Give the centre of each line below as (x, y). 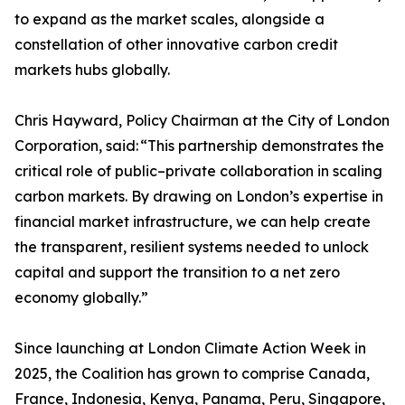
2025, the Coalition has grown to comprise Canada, (192, 373)
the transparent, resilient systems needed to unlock (192, 247)
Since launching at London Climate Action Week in (190, 348)
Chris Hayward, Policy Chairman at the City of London (202, 120)
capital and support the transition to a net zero (177, 272)
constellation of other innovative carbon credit (176, 44)
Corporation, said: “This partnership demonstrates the (199, 146)
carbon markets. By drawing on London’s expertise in (199, 196)
